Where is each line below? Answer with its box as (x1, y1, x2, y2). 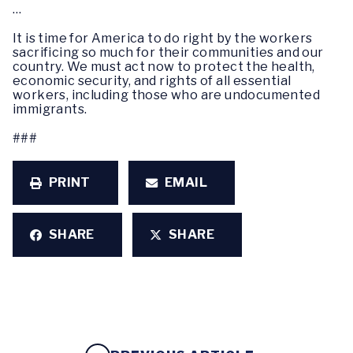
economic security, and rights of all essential (13, 72, 292, 88)
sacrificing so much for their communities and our (13, 44, 324, 60)
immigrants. (13, 101, 87, 117)
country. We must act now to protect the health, (13, 58, 315, 74)
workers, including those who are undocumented (13, 87, 320, 102)
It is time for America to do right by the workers (13, 30, 313, 46)
